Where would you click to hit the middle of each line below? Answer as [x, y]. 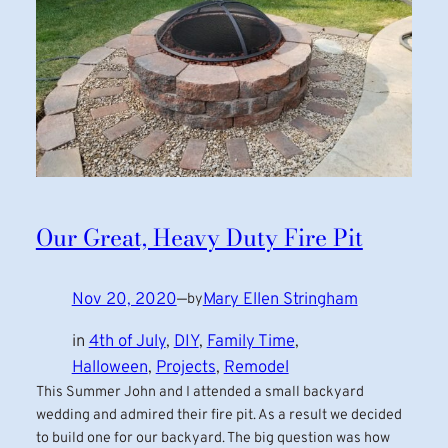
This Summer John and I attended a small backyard [199, 393]
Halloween [109, 368]
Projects [185, 368]
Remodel [256, 368]
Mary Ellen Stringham [280, 299]
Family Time [250, 342]
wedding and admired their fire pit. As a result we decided [218, 416]
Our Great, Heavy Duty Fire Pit [199, 237]
